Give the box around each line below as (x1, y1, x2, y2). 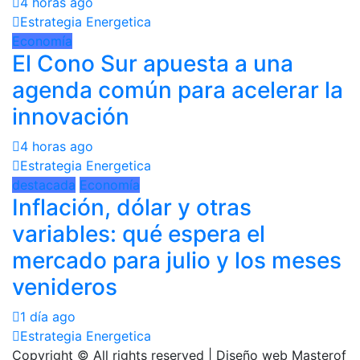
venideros (12, 272, 117, 301)
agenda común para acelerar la (12, 76, 343, 104)
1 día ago (20, 308, 76, 325)
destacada (12, 176, 76, 193)
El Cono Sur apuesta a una (12, 49, 293, 77)
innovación (12, 102, 129, 130)
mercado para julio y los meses (12, 246, 342, 274)
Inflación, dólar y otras (12, 193, 252, 221)
